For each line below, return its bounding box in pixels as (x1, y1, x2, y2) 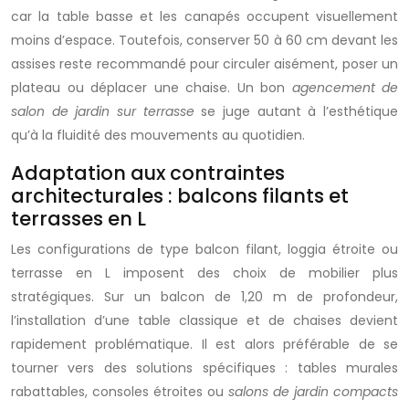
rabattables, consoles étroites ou (11, 383, 228, 401)
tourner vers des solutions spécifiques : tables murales (11, 359, 398, 377)
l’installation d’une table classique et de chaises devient (11, 311, 398, 330)
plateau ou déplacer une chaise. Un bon (11, 79, 292, 97)
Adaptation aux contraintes (11, 160, 285, 186)
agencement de (291, 79, 398, 97)
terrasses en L (11, 205, 146, 232)
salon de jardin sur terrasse (11, 102, 194, 121)
